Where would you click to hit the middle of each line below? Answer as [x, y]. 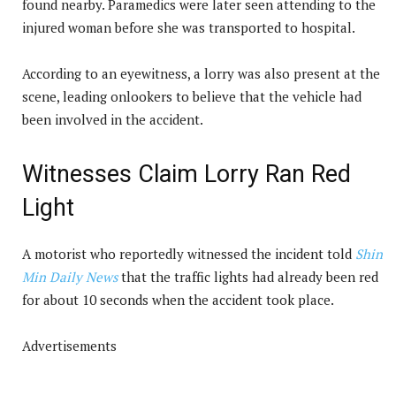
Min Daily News [70, 276]
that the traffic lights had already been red [248, 276]
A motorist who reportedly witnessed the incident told [187, 253]
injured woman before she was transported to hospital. [189, 27]
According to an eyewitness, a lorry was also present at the [201, 73]
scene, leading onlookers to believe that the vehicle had [192, 96]
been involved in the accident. [113, 119]
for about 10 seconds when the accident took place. [178, 299]
